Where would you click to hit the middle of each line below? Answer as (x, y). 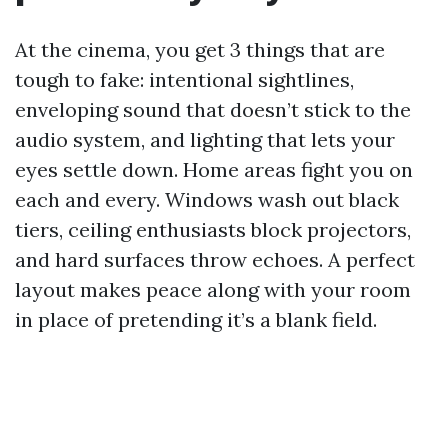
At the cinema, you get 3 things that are (200, 49)
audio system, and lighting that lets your (205, 139)
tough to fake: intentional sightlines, (184, 79)
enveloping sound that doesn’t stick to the (213, 109)
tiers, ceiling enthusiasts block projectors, (213, 229)
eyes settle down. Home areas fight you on (214, 169)
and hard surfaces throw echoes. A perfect (215, 259)
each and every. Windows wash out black (207, 199)
